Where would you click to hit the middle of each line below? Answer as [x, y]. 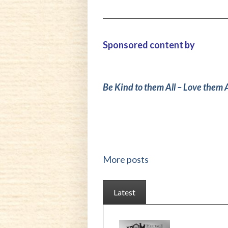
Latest [124, 192]
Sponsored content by [149, 45]
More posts [126, 160]
